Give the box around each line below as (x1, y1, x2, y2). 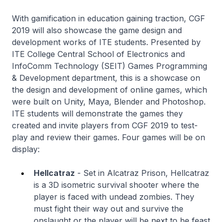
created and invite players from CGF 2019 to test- (12, 120, 198, 130)
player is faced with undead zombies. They (34, 192, 194, 202)
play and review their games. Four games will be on (12, 132, 205, 142)
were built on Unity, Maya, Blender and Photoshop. (12, 97, 206, 107)
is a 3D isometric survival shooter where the (34, 180, 199, 190)
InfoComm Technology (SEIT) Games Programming (12, 61, 207, 71)
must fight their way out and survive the (34, 204, 183, 214)
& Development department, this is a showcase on (12, 73, 200, 83)
